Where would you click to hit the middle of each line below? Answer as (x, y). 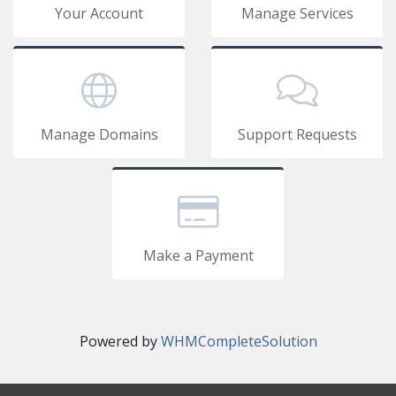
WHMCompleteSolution (239, 341)
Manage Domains (99, 134)
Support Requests (297, 134)
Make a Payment (198, 255)
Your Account (99, 13)
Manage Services (297, 13)
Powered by (120, 341)
